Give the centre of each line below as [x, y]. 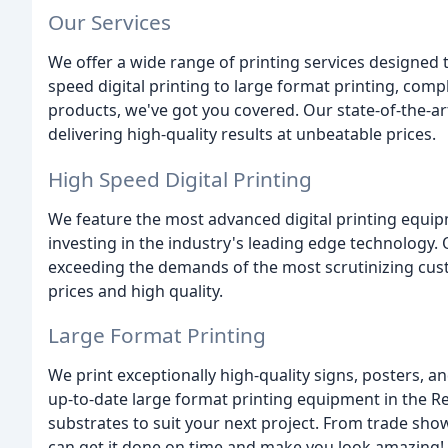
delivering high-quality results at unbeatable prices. [242, 133]
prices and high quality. [135, 290]
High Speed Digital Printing [180, 178]
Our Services [109, 21]
